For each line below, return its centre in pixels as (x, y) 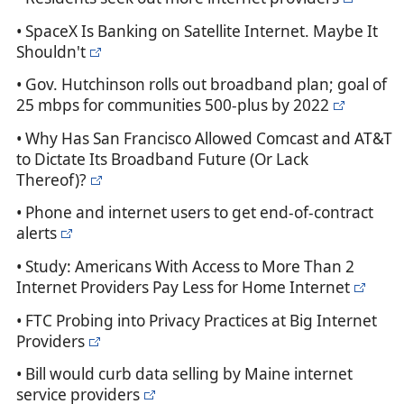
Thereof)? (51, 179)
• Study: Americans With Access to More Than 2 (185, 267)
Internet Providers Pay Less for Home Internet (183, 288)
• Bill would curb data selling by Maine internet (184, 374)
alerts (37, 234)
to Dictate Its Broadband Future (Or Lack (162, 159)
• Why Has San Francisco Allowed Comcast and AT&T (204, 138)
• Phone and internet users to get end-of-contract (195, 213)
